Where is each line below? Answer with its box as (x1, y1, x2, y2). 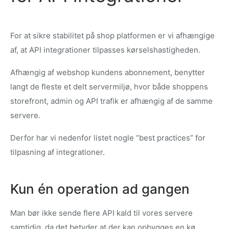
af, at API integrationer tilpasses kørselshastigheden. (10, 45, 200, 55)
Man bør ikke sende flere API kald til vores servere (10, 208, 193, 218)
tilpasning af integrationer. (10, 147, 105, 157)
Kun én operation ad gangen (10, 181, 190, 197)
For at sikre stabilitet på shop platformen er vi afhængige (10, 31, 215, 41)
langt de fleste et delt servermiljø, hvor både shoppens (10, 82, 208, 92)
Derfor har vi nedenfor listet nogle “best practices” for (10, 133, 205, 143)
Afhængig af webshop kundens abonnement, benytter (10, 67, 205, 78)
